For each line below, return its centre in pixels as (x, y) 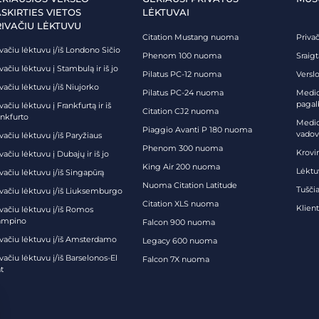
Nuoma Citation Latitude (190, 185)
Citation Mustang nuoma (190, 37)
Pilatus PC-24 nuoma (183, 92)
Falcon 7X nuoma (176, 259)
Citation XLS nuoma (181, 203)
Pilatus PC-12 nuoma (182, 74)
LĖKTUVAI (166, 12)
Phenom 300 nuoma (183, 148)
